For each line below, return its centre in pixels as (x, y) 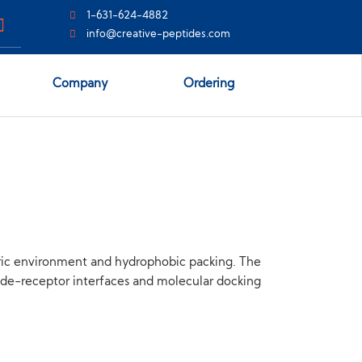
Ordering (208, 84)
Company (80, 84)
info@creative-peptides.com (158, 34)
